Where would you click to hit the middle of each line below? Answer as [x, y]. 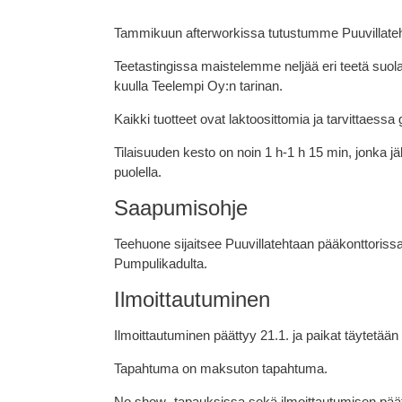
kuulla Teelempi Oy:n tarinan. [200, 86]
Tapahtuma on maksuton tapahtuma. [223, 368]
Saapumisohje [181, 208]
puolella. [138, 172]
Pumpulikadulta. [161, 263]
